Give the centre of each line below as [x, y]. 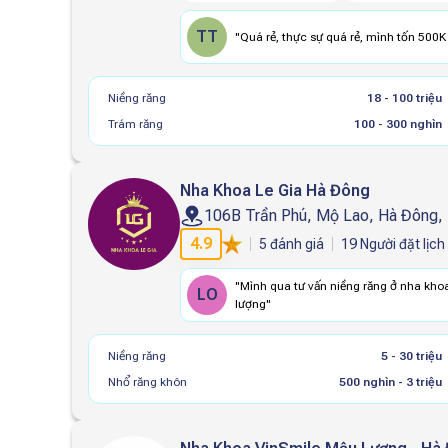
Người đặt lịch [401, 244]
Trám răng [135, 124]
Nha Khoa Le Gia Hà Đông [275, 190]
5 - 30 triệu [412, 356]
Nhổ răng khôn [147, 382]
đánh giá [295, 244]
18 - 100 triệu [405, 98]
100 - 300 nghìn [398, 124]
